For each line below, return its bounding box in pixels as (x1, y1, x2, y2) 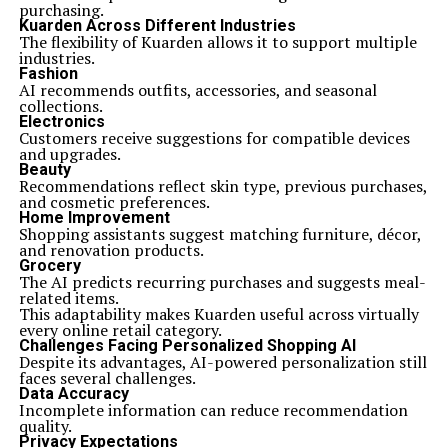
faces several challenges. (18, 367, 196, 389)
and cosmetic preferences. (18, 191, 210, 213)
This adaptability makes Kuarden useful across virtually (18, 303, 419, 325)
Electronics (18, 112, 105, 131)
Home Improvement (18, 208, 170, 227)
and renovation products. (18, 239, 204, 261)
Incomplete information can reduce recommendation (18, 399, 408, 421)
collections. (18, 95, 103, 117)
